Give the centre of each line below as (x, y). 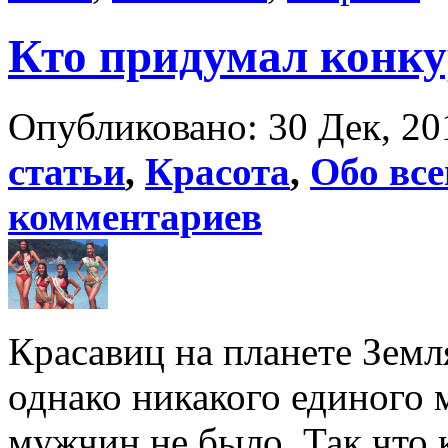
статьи (66, 172)
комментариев (135, 217)
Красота (217, 172)
